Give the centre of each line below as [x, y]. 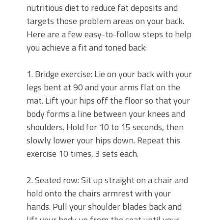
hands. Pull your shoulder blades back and [104, 206]
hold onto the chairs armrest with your [99, 193]
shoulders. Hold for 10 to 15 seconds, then [105, 127]
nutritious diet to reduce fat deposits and [102, 8]
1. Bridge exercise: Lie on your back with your [109, 74]
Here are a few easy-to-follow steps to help [109, 34]
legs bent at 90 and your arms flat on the [103, 87]
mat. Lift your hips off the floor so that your [108, 100]
